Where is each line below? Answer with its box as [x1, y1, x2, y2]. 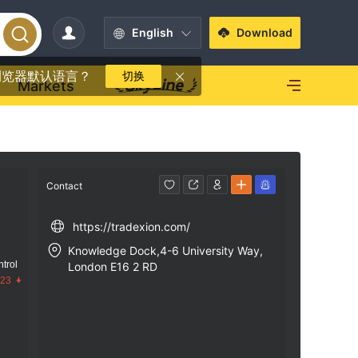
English [132, 26, 173, 39]
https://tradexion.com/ [73, 220, 190, 233]
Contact [46, 179, 82, 192]
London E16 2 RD [68, 260, 158, 273]
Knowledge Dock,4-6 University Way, [68, 244, 264, 257]
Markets [18, 77, 74, 94]
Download [237, 26, 292, 39]
